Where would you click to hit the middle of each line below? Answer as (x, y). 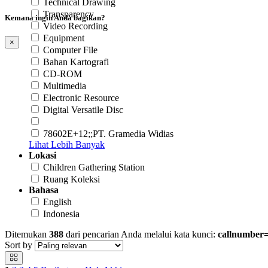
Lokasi (42, 155)
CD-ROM (63, 74)
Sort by (19, 245)
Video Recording (75, 26)
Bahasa (44, 190)
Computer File (70, 50)
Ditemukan (27, 234)
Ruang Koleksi (71, 179)
